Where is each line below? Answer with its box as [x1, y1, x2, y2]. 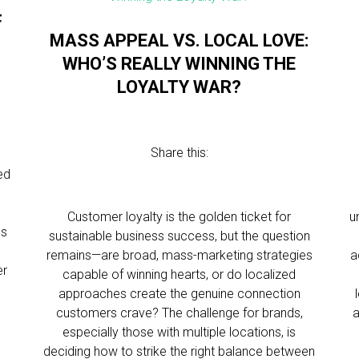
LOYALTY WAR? [117, 77, 242, 97]
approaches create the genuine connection [58, 286, 301, 301]
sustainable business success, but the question [48, 228, 310, 244]
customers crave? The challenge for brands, [55, 305, 303, 321]
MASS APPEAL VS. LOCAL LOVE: [50, 30, 309, 50]
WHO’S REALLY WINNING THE [63, 54, 296, 74]
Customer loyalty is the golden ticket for [67, 209, 292, 224]
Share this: [150, 145, 208, 160]
